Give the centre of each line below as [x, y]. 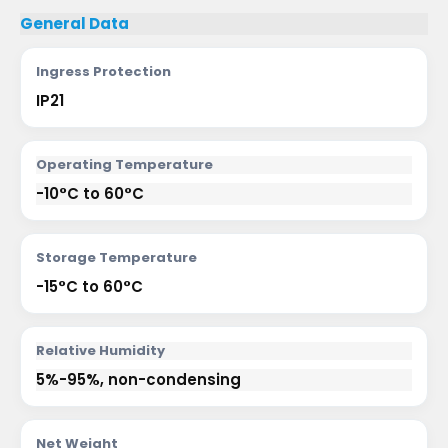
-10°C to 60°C [90, 193]
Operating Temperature [124, 164]
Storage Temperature [116, 257]
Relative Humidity [100, 350]
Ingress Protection [103, 71]
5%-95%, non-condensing [138, 379]
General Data [74, 23]
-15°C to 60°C [89, 286]
